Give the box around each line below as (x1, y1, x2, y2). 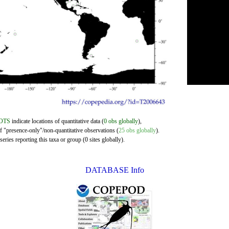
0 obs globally (104, 118, 138, 125)
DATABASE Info (85, 166, 144, 174)
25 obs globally (119, 127, 156, 134)
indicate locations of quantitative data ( (10, 118, 104, 125)
